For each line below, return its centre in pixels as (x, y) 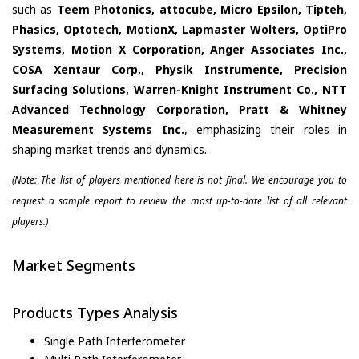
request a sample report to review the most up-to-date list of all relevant (179, 200)
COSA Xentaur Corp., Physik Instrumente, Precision (179, 69)
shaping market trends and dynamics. (109, 149)
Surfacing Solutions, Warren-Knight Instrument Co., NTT (179, 89)
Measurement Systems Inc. (98, 129)
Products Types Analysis (95, 313)
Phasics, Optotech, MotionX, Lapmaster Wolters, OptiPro (179, 29)
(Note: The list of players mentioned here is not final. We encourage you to (179, 179)
